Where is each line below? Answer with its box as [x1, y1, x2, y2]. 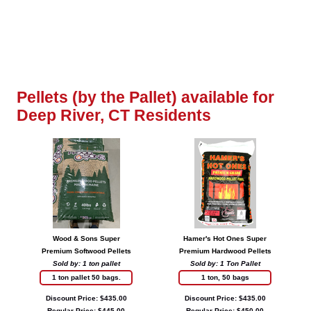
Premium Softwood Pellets [41, 246, 131, 255]
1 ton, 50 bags [201, 273, 249, 281]
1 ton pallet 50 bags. [51, 273, 121, 281]
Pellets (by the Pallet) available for [17, 87, 274, 106]
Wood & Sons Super [52, 234, 120, 242]
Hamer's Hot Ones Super [183, 234, 267, 242]
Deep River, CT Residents [17, 106, 211, 124]
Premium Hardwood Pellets [178, 246, 271, 255]
